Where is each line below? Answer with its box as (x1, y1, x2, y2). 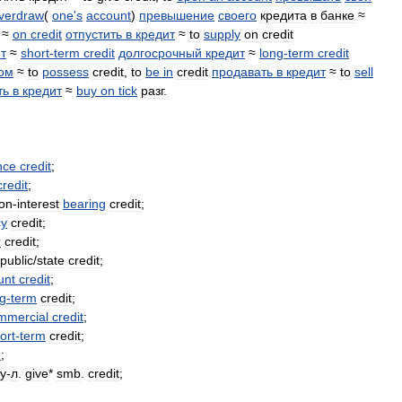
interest (17, 197, 59, 211)
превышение (139, 8, 214, 22)
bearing (63, 197, 106, 211)
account (86, 8, 131, 22)
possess (42, 65, 89, 79)
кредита (260, 8, 307, 22)
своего (218, 8, 257, 22)
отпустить (66, 27, 122, 41)
